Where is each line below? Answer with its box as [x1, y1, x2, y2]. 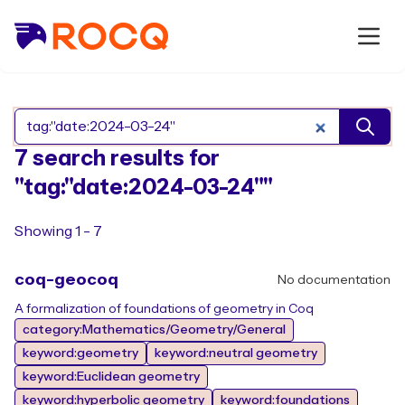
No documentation [278, 274, 391, 287]
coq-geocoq [14, 271, 118, 288]
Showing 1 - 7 [14, 224, 102, 239]
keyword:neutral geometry [155, 347, 317, 360]
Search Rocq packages [201, 128, 358, 144]
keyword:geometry [23, 347, 138, 360]
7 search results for [14, 147, 220, 170]
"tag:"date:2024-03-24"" [14, 176, 273, 199]
